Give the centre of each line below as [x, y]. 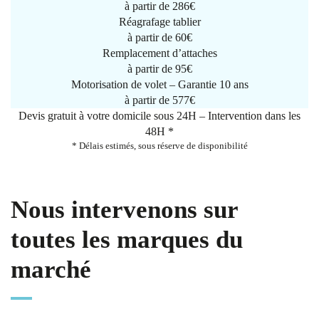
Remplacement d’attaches [159, 53]
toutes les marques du [127, 240]
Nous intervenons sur [124, 210]
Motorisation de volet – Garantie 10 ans [159, 84]
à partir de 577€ [159, 100]
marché [51, 270]
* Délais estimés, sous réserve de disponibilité [159, 146]
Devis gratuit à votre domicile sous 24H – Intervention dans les [159, 116]
